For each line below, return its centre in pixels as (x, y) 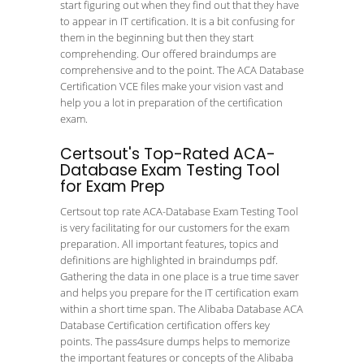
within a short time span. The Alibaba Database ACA (182, 309)
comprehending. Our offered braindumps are (168, 54)
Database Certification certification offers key (165, 325)
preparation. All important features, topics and (169, 244)
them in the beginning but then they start (157, 37)
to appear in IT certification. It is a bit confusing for (178, 21)
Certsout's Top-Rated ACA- (168, 154)
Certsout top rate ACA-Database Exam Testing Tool (179, 211)
